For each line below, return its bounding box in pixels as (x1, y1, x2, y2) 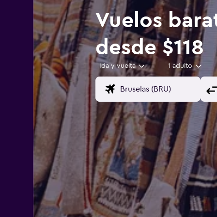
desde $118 (95, 37, 204, 59)
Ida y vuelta (99, 62, 136, 70)
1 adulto (168, 62, 192, 70)
